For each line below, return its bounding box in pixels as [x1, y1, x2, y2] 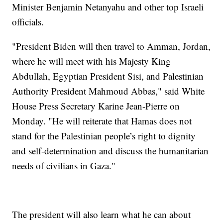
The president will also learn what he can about [12, 208, 191, 221]
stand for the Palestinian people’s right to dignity [12, 129, 196, 142]
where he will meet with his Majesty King [12, 54, 171, 67]
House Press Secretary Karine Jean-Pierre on [12, 99, 180, 112]
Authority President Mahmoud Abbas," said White [12, 84, 205, 97]
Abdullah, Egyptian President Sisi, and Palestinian [12, 69, 204, 82]
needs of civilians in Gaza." [12, 159, 116, 172]
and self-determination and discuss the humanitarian [12, 144, 209, 157]
